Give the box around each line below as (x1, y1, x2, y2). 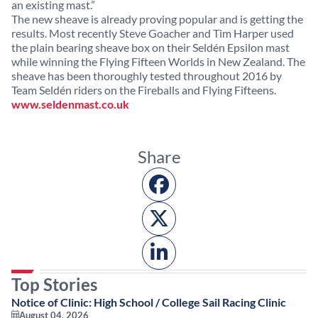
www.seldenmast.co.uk (11, 97, 129, 111)
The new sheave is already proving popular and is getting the (11, 12, 303, 26)
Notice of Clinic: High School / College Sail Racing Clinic (11, 295, 286, 309)
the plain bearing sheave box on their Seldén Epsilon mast (11, 40, 290, 54)
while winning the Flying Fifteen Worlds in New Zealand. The (11, 55, 305, 68)
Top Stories (11, 274, 97, 295)
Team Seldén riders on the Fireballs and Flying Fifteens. (11, 83, 276, 97)
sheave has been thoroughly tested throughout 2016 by (11, 69, 282, 82)
